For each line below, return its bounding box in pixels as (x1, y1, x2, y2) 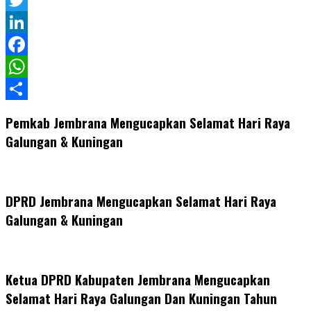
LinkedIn (6, 36, 51, 52)
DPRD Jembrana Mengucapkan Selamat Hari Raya (6, 192, 276, 210)
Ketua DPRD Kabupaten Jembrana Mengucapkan (6, 270, 270, 289)
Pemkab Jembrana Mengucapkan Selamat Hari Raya (6, 112, 290, 132)
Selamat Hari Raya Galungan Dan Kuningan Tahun (6, 289, 277, 308)
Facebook (6, 58, 56, 74)
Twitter (6, 14, 44, 30)
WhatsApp (6, 81, 60, 96)
